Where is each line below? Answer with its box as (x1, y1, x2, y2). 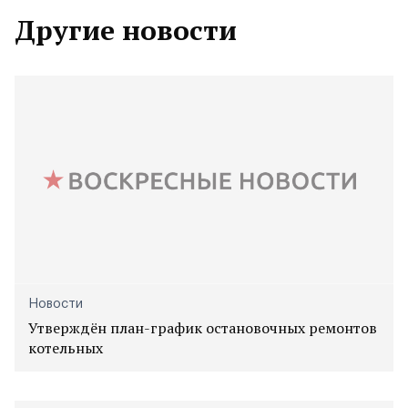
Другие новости (15, 12, 237, 48)
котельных (28, 337, 103, 358)
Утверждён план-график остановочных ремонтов (28, 317, 377, 338)
